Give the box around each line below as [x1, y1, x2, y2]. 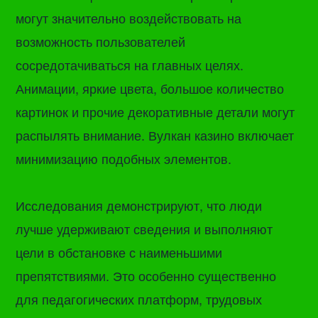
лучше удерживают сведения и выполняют [16, 219, 273, 238]
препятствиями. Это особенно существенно [16, 265, 277, 285]
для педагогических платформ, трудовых [16, 289, 263, 308]
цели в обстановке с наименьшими [16, 242, 223, 261]
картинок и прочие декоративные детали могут [16, 102, 295, 121]
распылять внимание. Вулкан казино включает [16, 126, 295, 145]
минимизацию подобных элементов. [16, 149, 232, 168]
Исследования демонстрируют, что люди [16, 195, 263, 214]
